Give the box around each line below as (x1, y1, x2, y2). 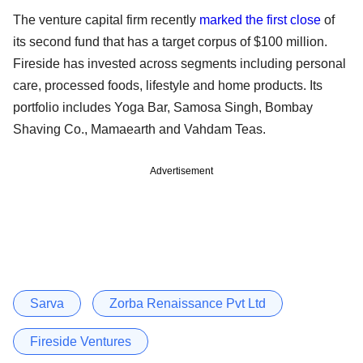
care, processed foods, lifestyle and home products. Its (13, 78, 322, 92)
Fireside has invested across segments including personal (13, 56, 346, 70)
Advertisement (150, 164, 213, 177)
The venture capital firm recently (13, 12, 199, 27)
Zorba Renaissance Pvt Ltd (109, 296, 266, 310)
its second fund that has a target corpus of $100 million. (13, 34, 327, 49)
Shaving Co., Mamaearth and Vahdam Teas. (13, 122, 269, 136)
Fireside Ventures (30, 334, 131, 348)
